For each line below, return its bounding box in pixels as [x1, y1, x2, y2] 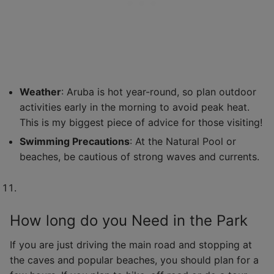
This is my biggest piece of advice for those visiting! [20, 116, 262, 129]
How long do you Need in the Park [10, 211, 248, 229]
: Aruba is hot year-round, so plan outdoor [61, 86, 256, 98]
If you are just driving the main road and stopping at [10, 238, 252, 251]
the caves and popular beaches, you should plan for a [10, 253, 259, 266]
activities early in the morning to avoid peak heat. [20, 101, 250, 114]
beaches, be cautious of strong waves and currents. [20, 150, 259, 163]
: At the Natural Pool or [130, 135, 236, 148]
